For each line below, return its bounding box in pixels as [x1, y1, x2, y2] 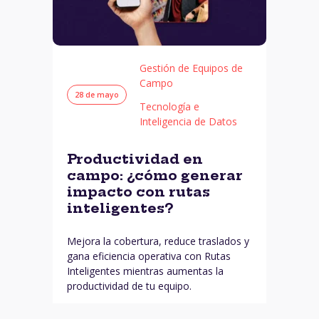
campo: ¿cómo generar [67, 167, 243, 184]
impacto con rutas [67, 183, 210, 200]
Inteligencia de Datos [140, 115, 237, 129]
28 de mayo [75, 89, 119, 100]
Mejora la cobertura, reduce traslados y [67, 234, 249, 249]
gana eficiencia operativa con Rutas [67, 249, 231, 263]
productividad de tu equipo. [67, 279, 192, 293]
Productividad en [67, 150, 203, 167]
